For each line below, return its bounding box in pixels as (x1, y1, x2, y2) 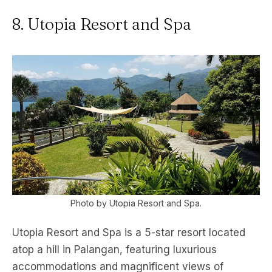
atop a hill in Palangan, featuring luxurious (12, 243, 217, 256)
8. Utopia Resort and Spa (12, 14, 191, 35)
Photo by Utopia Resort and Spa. (70, 197, 202, 208)
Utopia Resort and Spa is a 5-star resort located (12, 226, 245, 239)
